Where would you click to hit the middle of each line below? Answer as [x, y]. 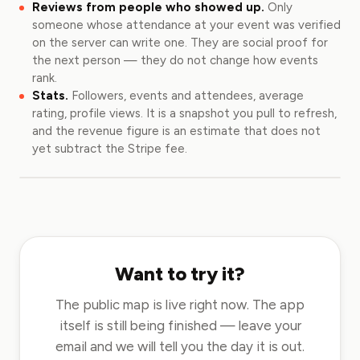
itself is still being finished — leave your [180, 325]
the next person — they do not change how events [175, 60]
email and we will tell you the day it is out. [180, 346]
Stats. [50, 96]
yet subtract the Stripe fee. [110, 149]
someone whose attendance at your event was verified [186, 25]
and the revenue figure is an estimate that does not [176, 131]
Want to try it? [180, 274]
